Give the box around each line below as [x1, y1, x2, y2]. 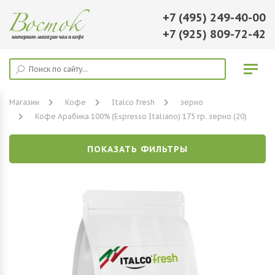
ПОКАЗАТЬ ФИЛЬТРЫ [87, 144, 188, 155]
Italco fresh [112, 98, 155, 107]
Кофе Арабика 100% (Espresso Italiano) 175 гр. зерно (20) [35, 112, 247, 121]
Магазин [9, 98, 39, 107]
